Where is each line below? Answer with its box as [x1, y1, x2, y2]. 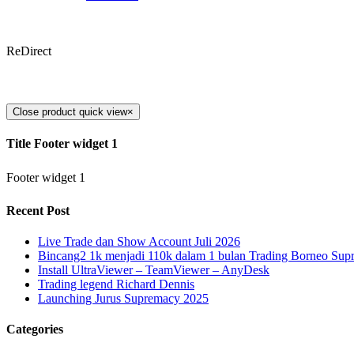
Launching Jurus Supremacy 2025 [38, 292, 209, 306]
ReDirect [6, 44, 51, 58]
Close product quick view [13, 106, 127, 118]
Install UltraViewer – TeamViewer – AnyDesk [38, 263, 269, 277]
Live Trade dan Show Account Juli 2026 [38, 235, 240, 249]
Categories [6, 322, 63, 337]
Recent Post [6, 203, 70, 217]
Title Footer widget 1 [6, 137, 118, 151]
